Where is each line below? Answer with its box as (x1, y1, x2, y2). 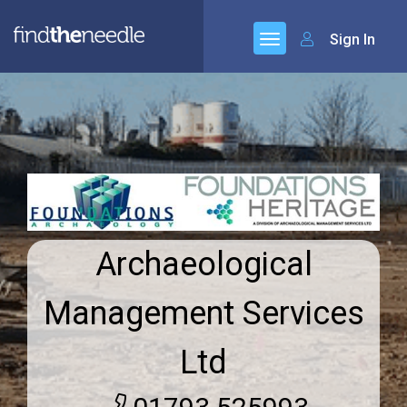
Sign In (326, 31, 375, 48)
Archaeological (94, 245, 313, 284)
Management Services (43, 294, 364, 333)
